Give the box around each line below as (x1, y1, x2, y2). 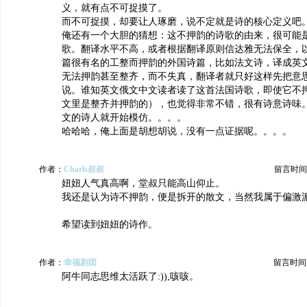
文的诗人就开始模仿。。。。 (62, 112, 186, 123)
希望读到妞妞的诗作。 (62, 219, 158, 230)
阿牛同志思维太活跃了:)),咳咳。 (62, 271, 199, 282)
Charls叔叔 (64, 164, 104, 174)
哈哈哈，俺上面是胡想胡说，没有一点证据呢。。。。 (62, 126, 292, 136)
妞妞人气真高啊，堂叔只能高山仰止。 (62, 178, 225, 188)
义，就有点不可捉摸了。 (62, 3, 167, 13)
